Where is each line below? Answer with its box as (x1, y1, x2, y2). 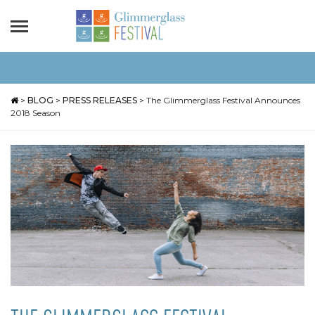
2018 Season (11, 108, 60, 118)
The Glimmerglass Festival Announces (146, 95, 300, 105)
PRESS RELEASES (63, 95, 137, 105)
